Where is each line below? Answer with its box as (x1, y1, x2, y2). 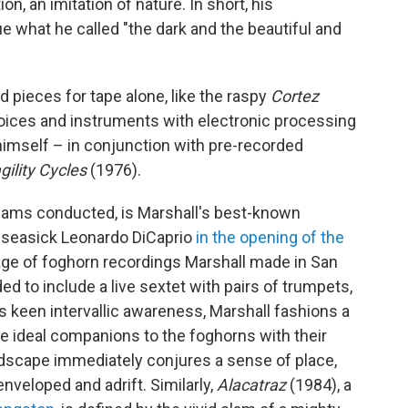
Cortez (270, 86, 319, 106)
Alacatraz (217, 374, 286, 394)
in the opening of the (196, 227, 344, 247)
